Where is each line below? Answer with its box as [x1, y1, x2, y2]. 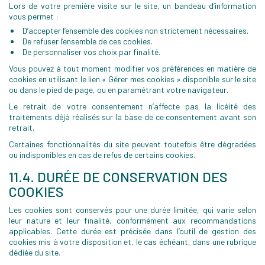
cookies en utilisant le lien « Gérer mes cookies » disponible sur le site [9, 74, 256, 84]
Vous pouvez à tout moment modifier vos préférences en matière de [9, 63, 256, 73]
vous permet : [9, 11, 59, 21]
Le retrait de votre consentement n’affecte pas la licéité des [9, 101, 256, 111]
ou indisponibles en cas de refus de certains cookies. [9, 150, 195, 160]
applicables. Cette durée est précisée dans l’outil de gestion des [9, 226, 256, 236]
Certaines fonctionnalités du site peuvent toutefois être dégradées [9, 139, 256, 149]
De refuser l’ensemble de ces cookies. [22, 36, 153, 46]
